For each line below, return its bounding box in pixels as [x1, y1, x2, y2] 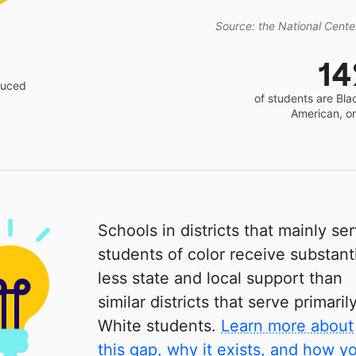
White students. [98, 315, 222, 335]
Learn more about [221, 315, 354, 335]
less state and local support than [98, 268, 343, 288]
